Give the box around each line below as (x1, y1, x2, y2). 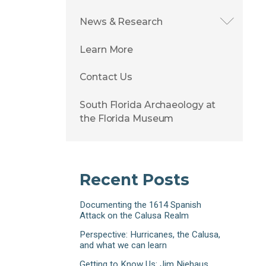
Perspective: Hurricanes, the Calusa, (80, 229, 221, 240)
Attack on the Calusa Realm (80, 210, 189, 221)
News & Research (80, 16, 163, 28)
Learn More (80, 43, 134, 55)
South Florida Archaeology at (80, 99, 216, 110)
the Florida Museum (80, 112, 174, 124)
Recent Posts (80, 170, 190, 190)
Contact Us (80, 71, 133, 83)
